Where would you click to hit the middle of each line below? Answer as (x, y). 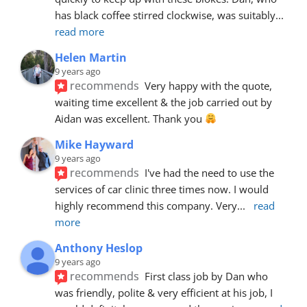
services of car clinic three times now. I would (162, 189)
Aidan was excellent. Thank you (130, 118)
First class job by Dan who (207, 276)
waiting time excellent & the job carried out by (163, 102)
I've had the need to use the (210, 172)
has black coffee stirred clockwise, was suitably (165, 15)
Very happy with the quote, (209, 85)
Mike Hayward (94, 144)
